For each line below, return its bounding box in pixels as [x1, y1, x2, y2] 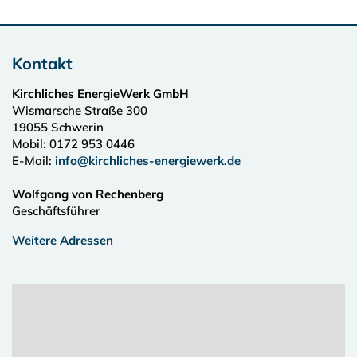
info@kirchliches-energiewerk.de [55, 153, 241, 168]
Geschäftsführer [12, 203, 100, 218]
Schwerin [51, 120, 104, 135]
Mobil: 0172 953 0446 [12, 136, 135, 151]
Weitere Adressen [12, 233, 113, 248]
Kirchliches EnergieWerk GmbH [12, 86, 189, 101]
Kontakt [12, 53, 73, 73]
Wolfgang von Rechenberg [12, 186, 163, 202]
